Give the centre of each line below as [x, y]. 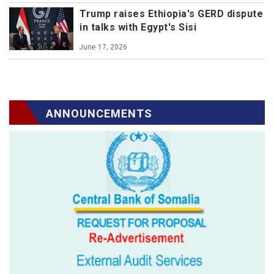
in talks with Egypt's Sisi [138, 28]
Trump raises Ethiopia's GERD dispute [171, 14]
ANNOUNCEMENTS [99, 114]
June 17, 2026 [103, 47]
